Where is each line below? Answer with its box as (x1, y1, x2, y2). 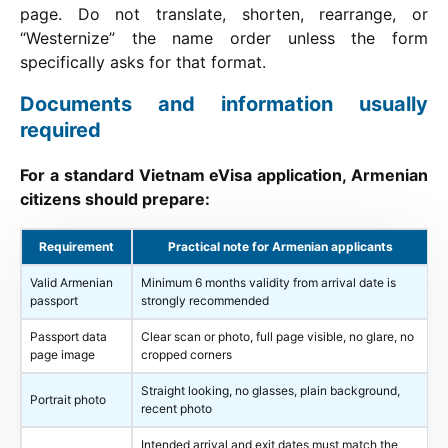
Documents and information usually (20, 92, 428, 117)
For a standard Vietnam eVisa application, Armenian (20, 165, 428, 186)
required (20, 118, 101, 143)
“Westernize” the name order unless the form (20, 28, 428, 49)
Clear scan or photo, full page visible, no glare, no (141, 329, 414, 345)
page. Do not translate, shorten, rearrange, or (20, 4, 428, 25)
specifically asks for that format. (20, 52, 266, 73)
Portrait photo (30, 392, 106, 408)
